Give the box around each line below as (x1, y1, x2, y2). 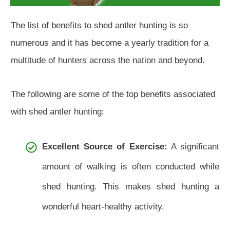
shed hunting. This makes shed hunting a (42, 182, 219, 192)
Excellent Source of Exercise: (42, 142, 167, 152)
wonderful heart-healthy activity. (42, 202, 164, 212)
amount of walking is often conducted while (42, 162, 219, 172)
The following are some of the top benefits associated (11, 89, 215, 100)
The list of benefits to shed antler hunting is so (11, 21, 188, 31)
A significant (167, 142, 220, 152)
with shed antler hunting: (11, 107, 104, 117)
